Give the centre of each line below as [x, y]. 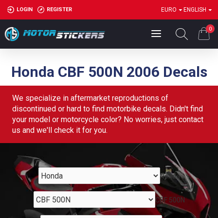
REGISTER [59, 9]
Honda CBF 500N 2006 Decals [109, 72]
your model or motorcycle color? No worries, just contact [108, 119]
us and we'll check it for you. [60, 130]
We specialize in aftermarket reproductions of [90, 98]
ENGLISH [195, 10]
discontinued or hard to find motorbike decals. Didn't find [108, 109]
